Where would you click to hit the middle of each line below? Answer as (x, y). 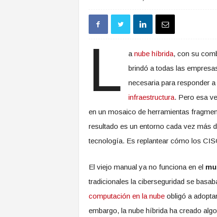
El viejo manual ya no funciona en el (147, 167)
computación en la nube (126, 196)
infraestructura (152, 97)
